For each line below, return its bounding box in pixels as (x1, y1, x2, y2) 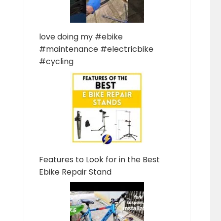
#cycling (39, 56, 74, 67)
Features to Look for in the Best (39, 154, 160, 165)
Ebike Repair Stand (39, 166, 111, 178)
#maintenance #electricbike (39, 43, 153, 55)
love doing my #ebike (39, 31, 123, 42)
